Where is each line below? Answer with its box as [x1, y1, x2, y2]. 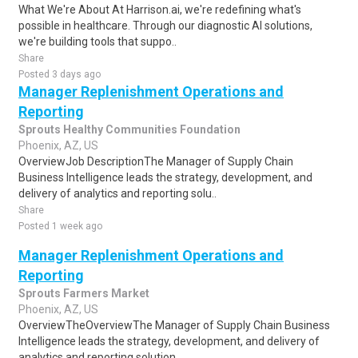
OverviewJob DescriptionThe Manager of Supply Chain [18, 155, 293, 168]
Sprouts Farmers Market [18, 287, 149, 300]
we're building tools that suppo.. [18, 35, 177, 48]
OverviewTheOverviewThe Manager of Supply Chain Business [18, 319, 330, 332]
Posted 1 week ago [18, 221, 102, 232]
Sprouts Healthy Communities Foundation [18, 123, 241, 136]
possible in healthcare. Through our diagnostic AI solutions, [18, 19, 312, 32]
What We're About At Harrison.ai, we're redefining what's [18, 3, 301, 16]
